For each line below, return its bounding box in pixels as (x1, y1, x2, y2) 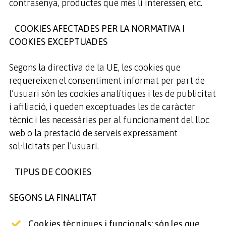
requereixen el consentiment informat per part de (9, 75, 205, 86)
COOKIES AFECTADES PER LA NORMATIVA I (9, 23, 185, 34)
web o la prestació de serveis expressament (9, 128, 178, 138)
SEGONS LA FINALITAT (9, 192, 97, 203)
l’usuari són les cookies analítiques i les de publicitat (9, 88, 216, 99)
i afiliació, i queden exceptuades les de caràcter (9, 101, 195, 112)
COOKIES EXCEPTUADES (9, 36, 107, 47)
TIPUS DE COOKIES (9, 166, 91, 177)
